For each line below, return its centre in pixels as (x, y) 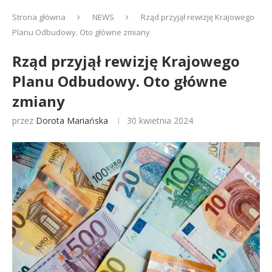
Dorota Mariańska (72, 121)
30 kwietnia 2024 (160, 121)
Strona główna (39, 17)
